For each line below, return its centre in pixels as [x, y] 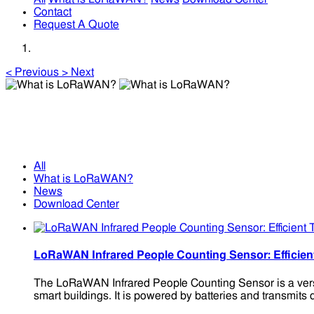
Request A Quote [76, 25]
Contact [53, 12]
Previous [37, 72]
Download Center [76, 204]
